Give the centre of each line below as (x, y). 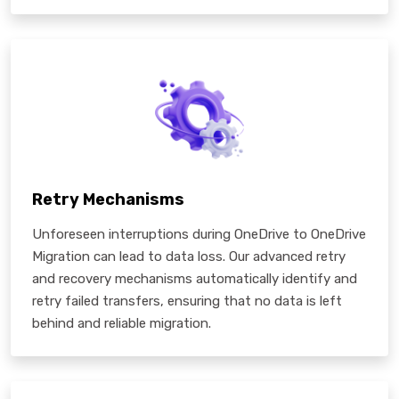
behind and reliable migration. (122, 323)
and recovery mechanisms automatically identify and (195, 278)
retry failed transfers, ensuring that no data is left (187, 301)
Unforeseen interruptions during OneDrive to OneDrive (199, 234)
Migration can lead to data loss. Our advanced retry (189, 256)
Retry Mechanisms (108, 199)
